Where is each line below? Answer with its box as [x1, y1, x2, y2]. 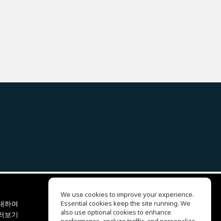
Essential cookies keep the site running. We [61, 199, 190, 208]
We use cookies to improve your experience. [61, 190, 194, 199]
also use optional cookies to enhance [61, 208, 171, 217]
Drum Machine [73, 210, 121, 219]
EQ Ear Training [73, 199, 122, 208]
